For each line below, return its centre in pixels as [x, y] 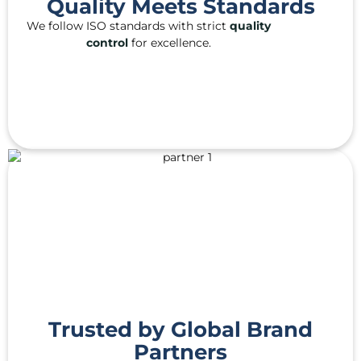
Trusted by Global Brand [180, 330]
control [107, 43]
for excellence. [169, 43]
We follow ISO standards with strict [128, 26]
